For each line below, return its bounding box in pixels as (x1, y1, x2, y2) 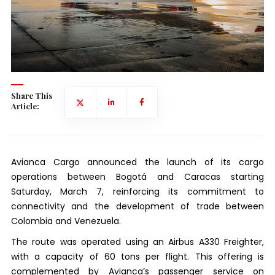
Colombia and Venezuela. (10, 214, 121, 227)
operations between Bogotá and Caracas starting (10, 170, 265, 183)
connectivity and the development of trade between (10, 199, 265, 212)
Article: (10, 100, 39, 111)
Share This (10, 90, 52, 101)
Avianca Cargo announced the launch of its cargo (10, 155, 265, 168)
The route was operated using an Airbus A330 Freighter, (10, 235, 265, 248)
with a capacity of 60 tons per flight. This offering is (10, 250, 265, 263)
